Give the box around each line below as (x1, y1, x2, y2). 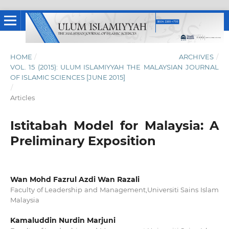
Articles (10, 93, 35, 102)
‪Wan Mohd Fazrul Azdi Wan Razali (10, 174, 140, 184)
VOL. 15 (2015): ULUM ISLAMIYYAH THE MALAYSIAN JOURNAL (10, 62, 219, 71)
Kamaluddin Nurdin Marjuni (10, 216, 116, 225)
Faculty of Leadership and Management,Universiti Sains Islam (10, 185, 219, 194)
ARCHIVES (179, 52, 214, 61)
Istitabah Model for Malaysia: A (10, 118, 219, 133)
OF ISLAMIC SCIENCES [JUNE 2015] (10, 73, 125, 81)
